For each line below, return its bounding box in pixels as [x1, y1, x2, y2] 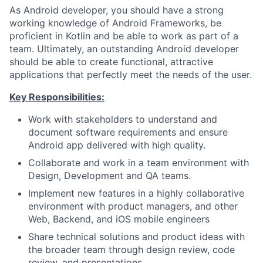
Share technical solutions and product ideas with [28, 231, 245, 242]
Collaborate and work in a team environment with [28, 157, 249, 168]
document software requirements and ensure [28, 126, 228, 138]
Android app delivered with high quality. [28, 139, 205, 151]
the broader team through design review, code [28, 244, 235, 255]
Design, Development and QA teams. [28, 170, 191, 181]
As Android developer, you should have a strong [9, 4, 224, 16]
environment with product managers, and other [28, 200, 238, 212]
